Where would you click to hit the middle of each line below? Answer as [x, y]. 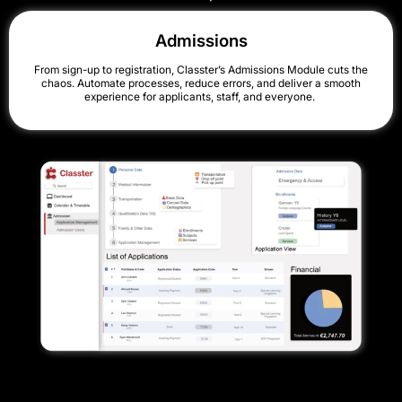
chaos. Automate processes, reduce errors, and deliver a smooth [201, 83]
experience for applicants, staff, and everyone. [201, 96]
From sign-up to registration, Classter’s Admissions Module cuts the [201, 69]
